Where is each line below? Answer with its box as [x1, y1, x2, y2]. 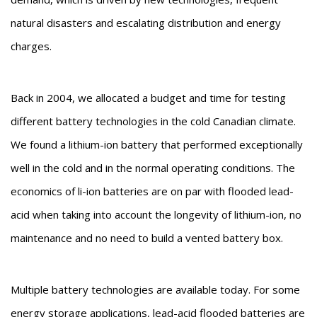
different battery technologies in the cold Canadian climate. [11, 114, 296, 128]
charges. [11, 39, 52, 53]
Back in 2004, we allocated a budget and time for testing [11, 91, 286, 105]
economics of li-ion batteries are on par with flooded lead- [11, 184, 294, 198]
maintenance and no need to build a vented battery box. [11, 231, 283, 245]
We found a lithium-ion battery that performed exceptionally [11, 137, 303, 151]
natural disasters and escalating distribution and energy [11, 16, 281, 30]
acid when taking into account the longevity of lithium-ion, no [11, 207, 301, 221]
